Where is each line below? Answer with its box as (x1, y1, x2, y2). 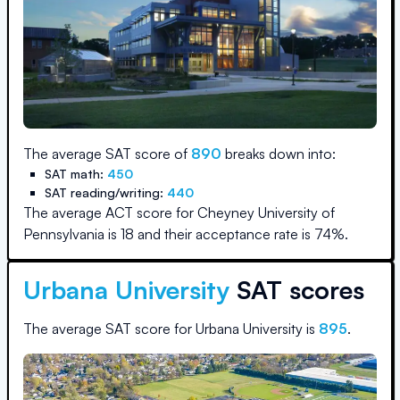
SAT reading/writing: (45, 185, 167, 200)
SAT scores (229, 274, 364, 305)
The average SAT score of (23, 145, 191, 162)
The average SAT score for (23, 320, 196, 337)
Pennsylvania (23, 225, 104, 243)
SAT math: (45, 166, 107, 181)
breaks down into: (221, 145, 336, 162)
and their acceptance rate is (134, 225, 314, 243)
